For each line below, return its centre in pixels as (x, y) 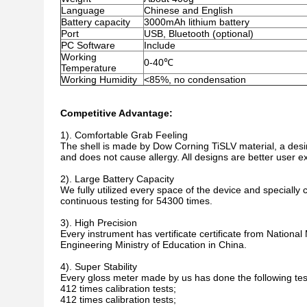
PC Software (88, 45)
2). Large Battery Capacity (117, 179)
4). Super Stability (99, 267)
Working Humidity (99, 79)
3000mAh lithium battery (197, 22)
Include (160, 45)
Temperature (89, 68)
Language (83, 10)
